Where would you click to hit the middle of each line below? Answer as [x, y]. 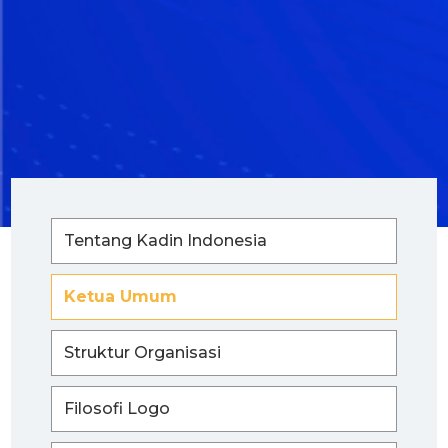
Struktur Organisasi [142, 352]
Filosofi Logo [117, 408]
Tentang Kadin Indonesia [165, 240]
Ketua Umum [120, 296]
